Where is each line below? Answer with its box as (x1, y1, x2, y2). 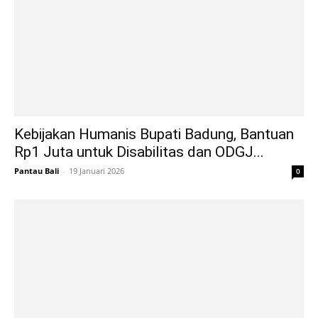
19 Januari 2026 (69, 165, 124, 177)
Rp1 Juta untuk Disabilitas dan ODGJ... (14, 143, 264, 161)
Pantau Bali (14, 165, 59, 177)
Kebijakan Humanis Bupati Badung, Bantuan (14, 126, 294, 143)
